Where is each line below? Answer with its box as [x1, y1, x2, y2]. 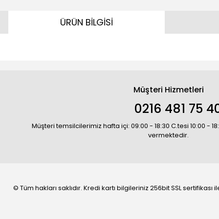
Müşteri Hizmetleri [133, 84, 204, 95]
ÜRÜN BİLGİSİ [60, 16, 113, 28]
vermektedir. [148, 131, 189, 140]
